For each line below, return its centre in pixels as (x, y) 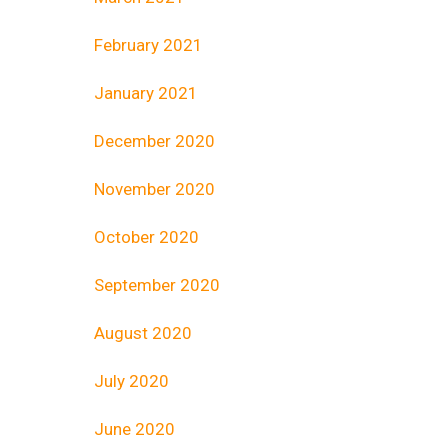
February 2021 (148, 45)
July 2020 (131, 381)
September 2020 (157, 285)
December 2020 (154, 141)
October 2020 (146, 237)
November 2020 (154, 189)
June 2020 (134, 429)
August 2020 (143, 333)
